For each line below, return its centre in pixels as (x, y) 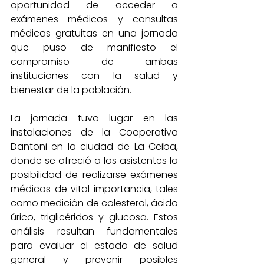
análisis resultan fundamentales (94, 231)
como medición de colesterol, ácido (94, 203)
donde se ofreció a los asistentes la (94, 161)
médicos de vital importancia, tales (94, 189)
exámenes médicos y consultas (94, 19)
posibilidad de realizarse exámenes (94, 175)
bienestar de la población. (71, 90)
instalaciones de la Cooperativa (94, 132)
